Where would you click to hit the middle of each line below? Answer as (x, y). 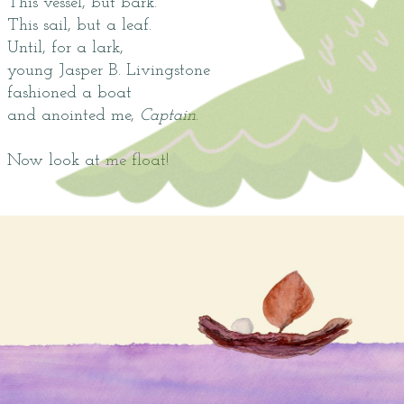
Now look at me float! (88, 161)
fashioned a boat (69, 93)
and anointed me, (73, 116)
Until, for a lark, (65, 48)
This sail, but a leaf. (79, 26)
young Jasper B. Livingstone (109, 71)
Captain (168, 116)
